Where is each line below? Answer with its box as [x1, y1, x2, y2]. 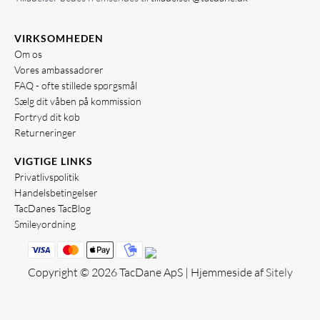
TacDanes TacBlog [14, 201, 91, 214]
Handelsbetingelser [14, 186, 98, 199]
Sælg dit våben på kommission [14, 95, 141, 108]
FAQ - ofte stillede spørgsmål [14, 79, 137, 92]
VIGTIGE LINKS [14, 154, 93, 167]
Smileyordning [14, 217, 76, 230]
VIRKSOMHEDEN [14, 32, 104, 45]
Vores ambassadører [14, 64, 104, 76]
